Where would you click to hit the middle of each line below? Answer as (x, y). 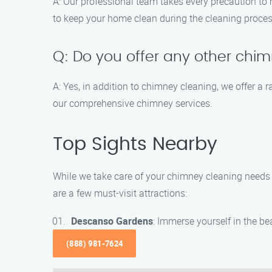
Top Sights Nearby (135, 144)
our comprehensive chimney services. (133, 103)
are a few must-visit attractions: (120, 193)
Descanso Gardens (112, 221)
